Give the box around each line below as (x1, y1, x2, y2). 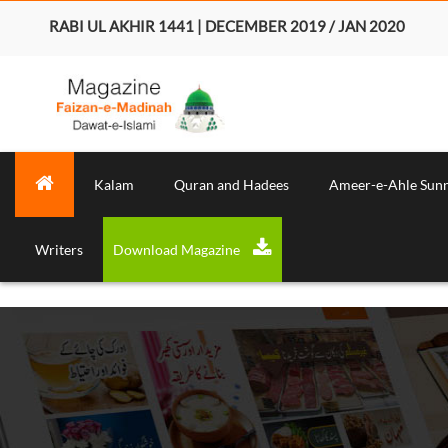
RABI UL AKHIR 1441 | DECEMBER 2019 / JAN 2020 (48, 17, 405, 35)
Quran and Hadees (174, 175, 289, 193)
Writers (35, 240, 83, 258)
